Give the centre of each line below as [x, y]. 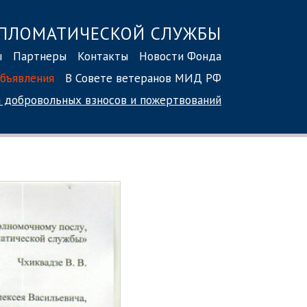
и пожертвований [174, 99]
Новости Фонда [180, 56]
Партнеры [40, 56]
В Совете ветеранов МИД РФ [143, 77]
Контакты [103, 56]
